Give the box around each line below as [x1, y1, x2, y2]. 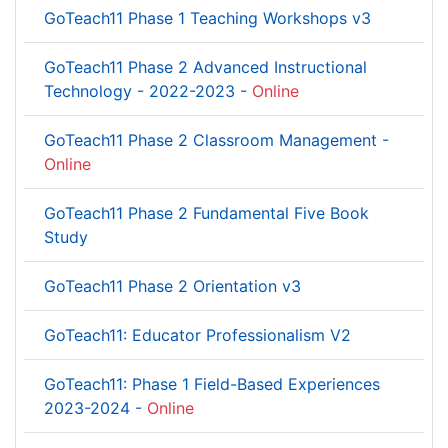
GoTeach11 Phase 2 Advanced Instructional [44, 57, 367, 77]
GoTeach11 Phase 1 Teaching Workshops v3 [44, 8, 371, 28]
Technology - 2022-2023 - [44, 81, 252, 101]
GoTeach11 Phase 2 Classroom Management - [44, 130, 389, 150]
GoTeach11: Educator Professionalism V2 [44, 325, 351, 345]
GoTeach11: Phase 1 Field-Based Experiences [44, 374, 380, 394]
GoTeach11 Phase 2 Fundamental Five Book [44, 203, 369, 223]
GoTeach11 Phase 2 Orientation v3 [44, 276, 301, 296]
